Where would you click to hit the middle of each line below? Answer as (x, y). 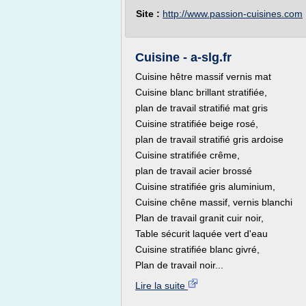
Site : (149, 14)
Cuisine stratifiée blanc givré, (197, 249)
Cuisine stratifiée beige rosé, (198, 124)
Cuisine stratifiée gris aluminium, (205, 186)
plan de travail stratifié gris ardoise (209, 139)
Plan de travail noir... (179, 265)
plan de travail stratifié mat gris (201, 108)
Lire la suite (162, 286)
